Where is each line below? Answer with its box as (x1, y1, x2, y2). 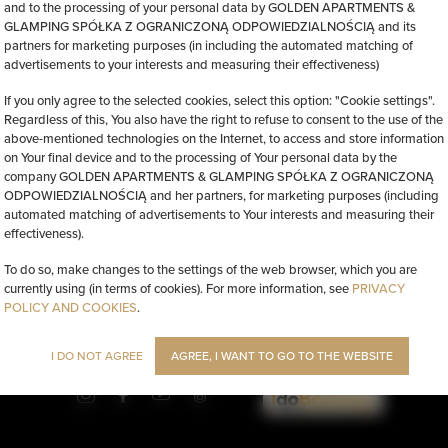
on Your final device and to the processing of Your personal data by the (4, 148, 397, 166)
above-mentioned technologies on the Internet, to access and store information (4, 129, 444, 147)
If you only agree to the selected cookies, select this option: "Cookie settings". (4, 91, 435, 109)
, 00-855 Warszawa (25, 323, 145, 343)
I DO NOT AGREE (51, 347, 143, 364)
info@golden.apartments (164, 323, 314, 343)
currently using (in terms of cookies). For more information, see (4, 279, 352, 297)
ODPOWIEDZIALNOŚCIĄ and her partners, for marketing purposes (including (4, 186, 439, 204)
